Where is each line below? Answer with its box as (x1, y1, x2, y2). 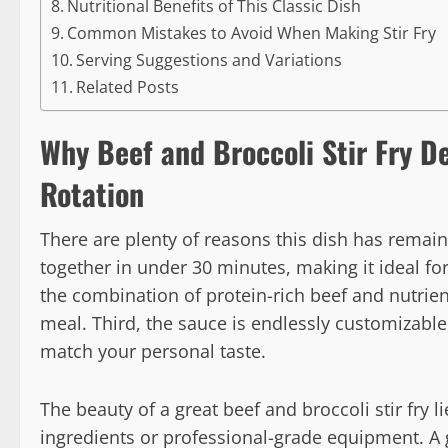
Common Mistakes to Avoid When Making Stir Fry (67, 22, 437, 44)
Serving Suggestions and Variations (76, 49, 343, 71)
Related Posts (76, 76, 180, 98)
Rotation (40, 171, 144, 216)
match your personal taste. (40, 339, 266, 363)
